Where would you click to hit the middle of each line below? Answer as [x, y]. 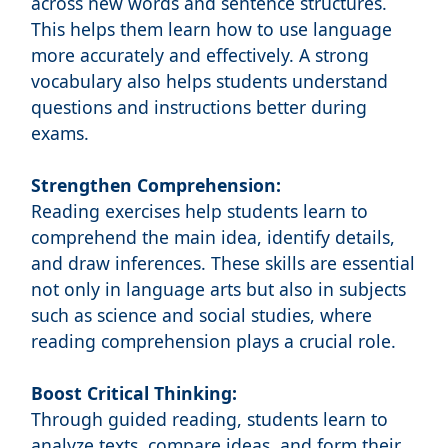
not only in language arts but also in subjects [218, 289]
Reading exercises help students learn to [199, 211]
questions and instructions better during [198, 107]
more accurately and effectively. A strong [199, 55]
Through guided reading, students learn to [209, 419]
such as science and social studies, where [201, 315]
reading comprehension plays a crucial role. [213, 341]
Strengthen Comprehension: [155, 185]
